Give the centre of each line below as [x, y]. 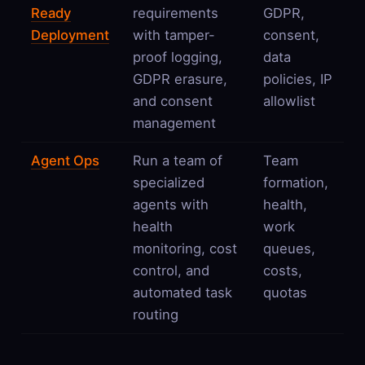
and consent [172, 101]
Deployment [70, 35]
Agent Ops [65, 160]
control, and [171, 270]
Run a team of [177, 160]
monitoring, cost [185, 248]
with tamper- [174, 35]
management [174, 123]
